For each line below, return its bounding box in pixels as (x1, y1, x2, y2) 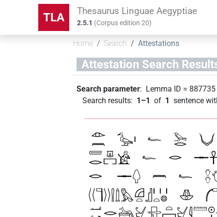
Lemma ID (146, 84, 182, 93)
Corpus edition (96, 19, 142, 27)
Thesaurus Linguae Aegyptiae (77, 5, 198, 16)
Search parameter (77, 84, 140, 93)
